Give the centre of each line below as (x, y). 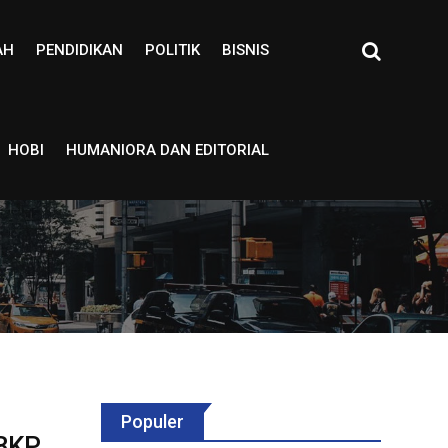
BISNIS (245, 50)
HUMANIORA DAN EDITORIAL (167, 150)
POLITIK (172, 50)
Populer (152, 421)
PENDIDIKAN (79, 50)
